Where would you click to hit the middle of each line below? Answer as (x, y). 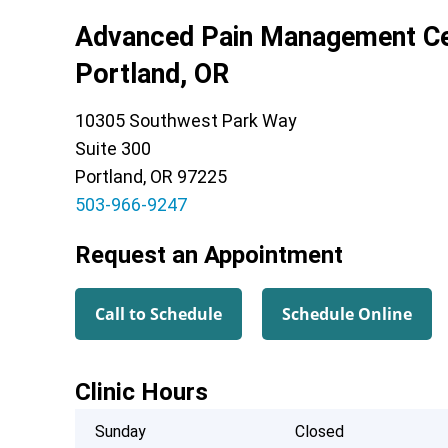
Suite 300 (112, 148)
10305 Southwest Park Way (185, 120)
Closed (319, 431)
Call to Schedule (158, 313)
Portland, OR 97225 (150, 176)
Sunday (120, 431)
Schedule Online (346, 313)
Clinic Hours (141, 391)
